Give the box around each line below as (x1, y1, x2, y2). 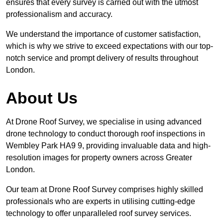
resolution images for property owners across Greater (6, 153, 192, 162)
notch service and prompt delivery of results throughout (6, 54, 198, 63)
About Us (6, 89, 78, 108)
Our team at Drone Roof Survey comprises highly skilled (6, 185, 203, 194)
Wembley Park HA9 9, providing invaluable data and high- (6, 141, 211, 150)
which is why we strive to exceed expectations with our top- (6, 42, 213, 51)
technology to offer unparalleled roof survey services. (6, 209, 191, 218)
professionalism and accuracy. (6, 10, 112, 19)
